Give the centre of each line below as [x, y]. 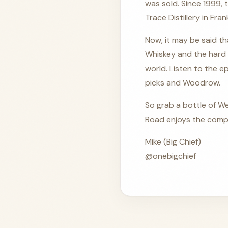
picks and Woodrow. [183, 83]
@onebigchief [170, 156]
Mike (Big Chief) [173, 142]
